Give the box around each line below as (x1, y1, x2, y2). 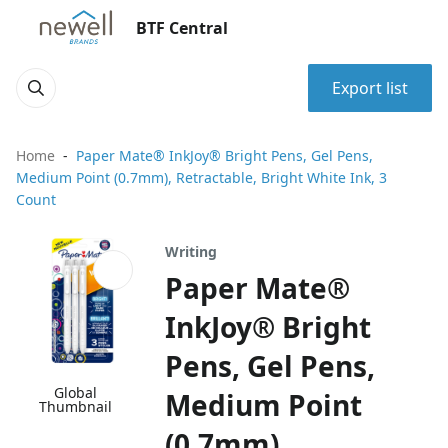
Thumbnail (39, 397, 113, 417)
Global (54, 383, 98, 403)
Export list (332, 77, 408, 99)
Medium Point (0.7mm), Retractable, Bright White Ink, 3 (16, 168, 387, 187)
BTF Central (136, 17, 228, 39)
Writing (165, 242, 218, 261)
